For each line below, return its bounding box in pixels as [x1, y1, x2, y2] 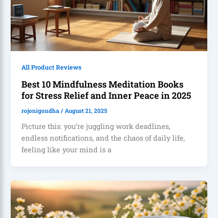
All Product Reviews [21, 63, 82, 72]
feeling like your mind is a [21, 145, 112, 154]
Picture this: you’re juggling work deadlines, [21, 121, 171, 131]
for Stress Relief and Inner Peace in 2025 [21, 90, 192, 102]
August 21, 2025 [65, 107, 108, 115]
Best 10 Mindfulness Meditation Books [21, 78, 184, 91]
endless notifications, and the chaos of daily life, [21, 133, 185, 143]
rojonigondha [21, 107, 61, 115]
